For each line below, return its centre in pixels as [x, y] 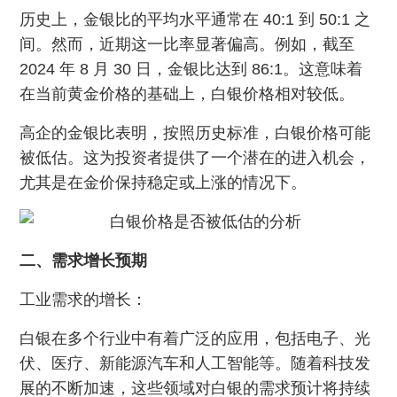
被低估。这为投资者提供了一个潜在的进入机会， [195, 158]
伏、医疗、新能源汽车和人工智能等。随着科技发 [195, 363]
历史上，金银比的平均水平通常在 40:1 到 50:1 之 [195, 19]
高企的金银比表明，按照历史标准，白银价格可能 [195, 133]
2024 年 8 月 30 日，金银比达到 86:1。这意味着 [191, 69]
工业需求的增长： [84, 300]
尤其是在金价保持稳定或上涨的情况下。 [163, 183]
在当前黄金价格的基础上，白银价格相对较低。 [187, 94]
